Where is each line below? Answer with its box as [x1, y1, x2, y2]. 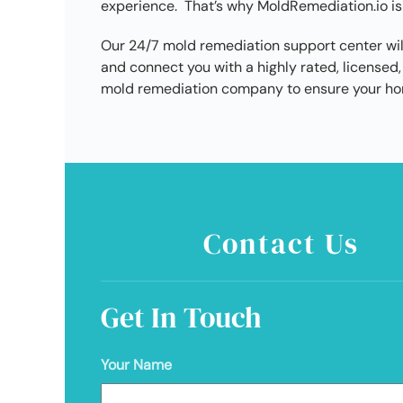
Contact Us [202, 223, 359, 264]
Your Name [101, 354, 172, 374]
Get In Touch [101, 297, 262, 337]
